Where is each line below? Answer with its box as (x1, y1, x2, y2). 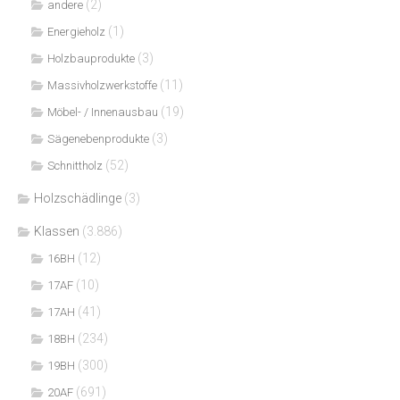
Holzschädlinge (34, 190, 121, 205)
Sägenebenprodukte (47, 131, 149, 146)
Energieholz (47, 24, 105, 38)
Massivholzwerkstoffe (47, 78, 157, 92)
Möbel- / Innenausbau (47, 104, 158, 119)
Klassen (34, 223, 79, 238)
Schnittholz (47, 158, 103, 172)
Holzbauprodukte (47, 51, 135, 65)
